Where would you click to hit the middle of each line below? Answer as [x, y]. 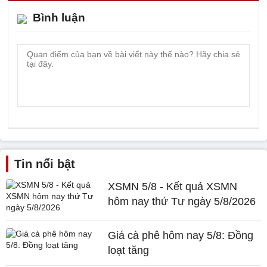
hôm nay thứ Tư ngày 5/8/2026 [182, 201]
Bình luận [59, 17]
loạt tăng [129, 250]
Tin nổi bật [45, 164]
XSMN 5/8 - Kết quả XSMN [173, 186]
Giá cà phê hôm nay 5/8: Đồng [181, 235]
